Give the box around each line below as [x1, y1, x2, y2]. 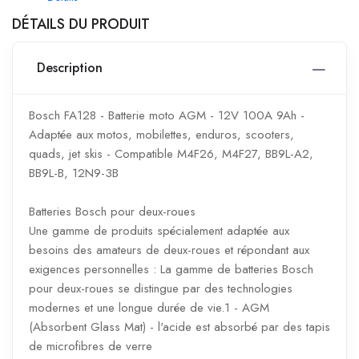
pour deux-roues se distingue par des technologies [29, 279, 292, 297]
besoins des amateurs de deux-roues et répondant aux [29, 240, 309, 259]
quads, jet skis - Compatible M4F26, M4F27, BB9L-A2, [29, 144, 313, 163]
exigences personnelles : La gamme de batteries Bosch [29, 260, 313, 278]
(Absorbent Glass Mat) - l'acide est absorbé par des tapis [29, 317, 330, 336]
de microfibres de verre [29, 337, 152, 355]
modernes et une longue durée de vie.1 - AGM [29, 298, 269, 317]
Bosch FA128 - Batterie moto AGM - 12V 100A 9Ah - [29, 106, 305, 124]
